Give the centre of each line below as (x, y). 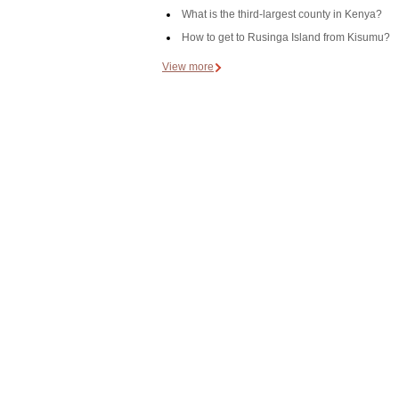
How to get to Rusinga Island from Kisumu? (286, 37)
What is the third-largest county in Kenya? (282, 14)
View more (188, 67)
